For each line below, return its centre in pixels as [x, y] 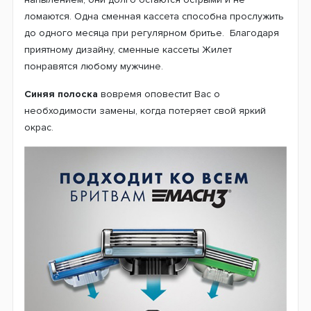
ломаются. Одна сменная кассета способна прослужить [154, 16]
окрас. [39, 127]
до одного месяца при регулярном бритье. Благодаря [152, 33]
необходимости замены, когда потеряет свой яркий [145, 110]
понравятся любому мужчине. [94, 66]
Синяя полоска [61, 94]
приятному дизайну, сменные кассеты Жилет [128, 49]
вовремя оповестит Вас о [159, 94]
